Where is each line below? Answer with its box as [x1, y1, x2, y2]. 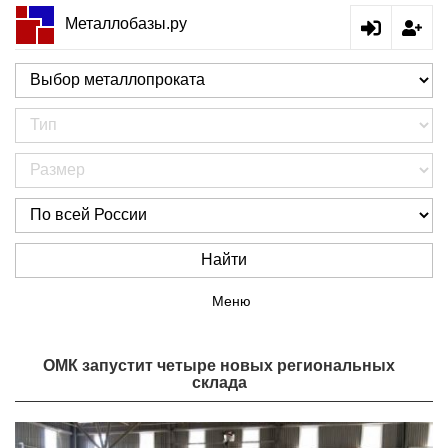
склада [191, 374, 247, 391]
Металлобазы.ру [65, 14, 187, 32]
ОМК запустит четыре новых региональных [43, 357, 395, 374]
